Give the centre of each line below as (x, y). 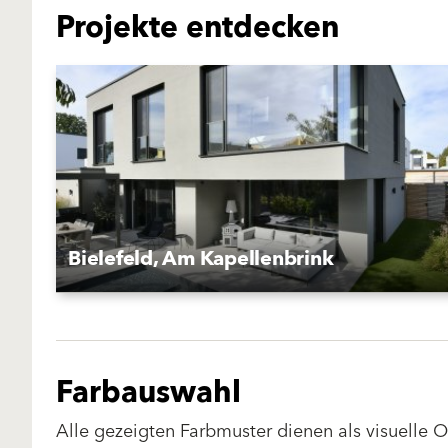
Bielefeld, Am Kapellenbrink (201, 258)
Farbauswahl (148, 392)
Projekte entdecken (197, 28)
